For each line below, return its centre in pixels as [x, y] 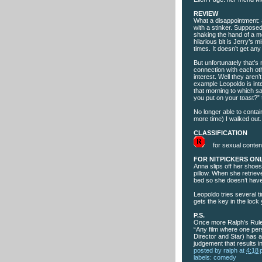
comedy [225, 257]
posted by [208, 250]
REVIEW [206, 13]
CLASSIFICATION [220, 132]
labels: [204, 257]
